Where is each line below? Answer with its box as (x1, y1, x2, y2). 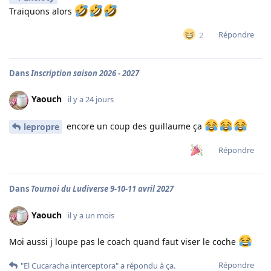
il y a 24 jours (68, 94, 114, 105)
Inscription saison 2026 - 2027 (31, 67, 139, 79)
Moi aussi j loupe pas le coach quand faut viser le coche (9, 235, 238, 247)
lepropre (24, 121, 59, 133)
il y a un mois (68, 209, 114, 221)
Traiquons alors (9, 5, 74, 17)
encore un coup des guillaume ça (64, 120, 204, 132)
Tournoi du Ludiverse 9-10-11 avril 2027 (31, 183, 174, 194)
